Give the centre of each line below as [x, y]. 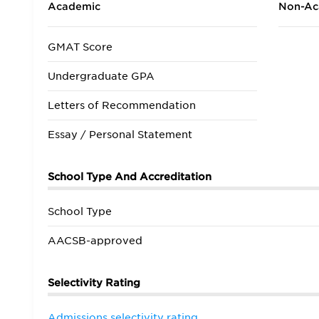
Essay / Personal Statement [120, 135]
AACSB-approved [95, 241]
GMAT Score [80, 47]
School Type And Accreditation [130, 177]
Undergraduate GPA [101, 76]
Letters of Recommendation [122, 105]
